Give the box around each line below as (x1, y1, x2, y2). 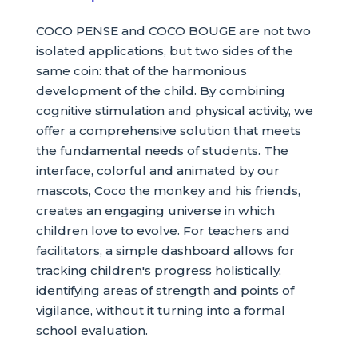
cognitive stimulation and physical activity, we (35, 102, 313, 118)
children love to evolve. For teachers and (35, 222, 290, 238)
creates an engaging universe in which (35, 202, 275, 218)
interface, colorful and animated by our (35, 162, 280, 178)
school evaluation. (35, 322, 148, 338)
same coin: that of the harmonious (35, 62, 247, 78)
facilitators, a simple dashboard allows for (35, 242, 295, 258)
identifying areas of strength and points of (35, 282, 294, 298)
